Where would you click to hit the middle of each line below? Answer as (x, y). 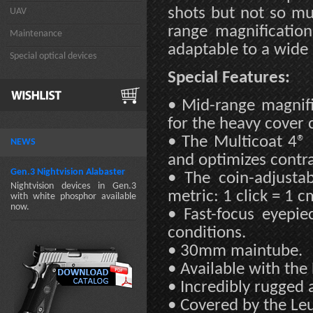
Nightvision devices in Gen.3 (73, 186)
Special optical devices (53, 56)
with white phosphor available (73, 197)
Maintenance (36, 34)
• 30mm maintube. (235, 251)
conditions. (207, 233)
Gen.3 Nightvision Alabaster (68, 172)
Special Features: (229, 78)
